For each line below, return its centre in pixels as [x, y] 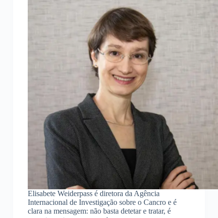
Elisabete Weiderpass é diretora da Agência [93, 194]
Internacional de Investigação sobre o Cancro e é [102, 202]
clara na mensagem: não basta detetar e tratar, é [99, 211]
